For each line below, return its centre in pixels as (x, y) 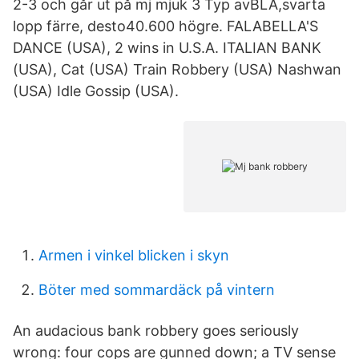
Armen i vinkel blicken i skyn (134, 255)
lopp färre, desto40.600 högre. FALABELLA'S (165, 26)
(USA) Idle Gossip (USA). (96, 91)
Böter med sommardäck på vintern (157, 290)
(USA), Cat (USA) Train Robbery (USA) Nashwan (177, 69)
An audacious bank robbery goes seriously (156, 331)
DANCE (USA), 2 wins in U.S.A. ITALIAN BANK (167, 48)
